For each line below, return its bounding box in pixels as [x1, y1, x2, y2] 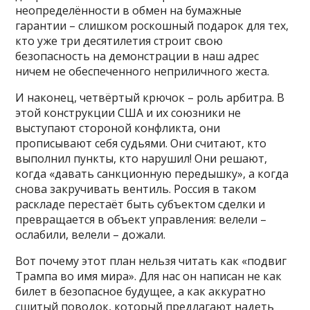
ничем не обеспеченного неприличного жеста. [15, 64, 270, 80]
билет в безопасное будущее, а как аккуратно [15, 284, 266, 300]
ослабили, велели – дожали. [15, 227, 166, 243]
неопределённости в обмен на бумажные [15, 3, 242, 19]
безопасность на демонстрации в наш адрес [15, 48, 259, 64]
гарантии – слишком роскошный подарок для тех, [15, 18, 289, 34]
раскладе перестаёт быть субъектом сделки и [15, 197, 266, 212]
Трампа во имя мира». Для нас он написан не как [15, 268, 282, 284]
